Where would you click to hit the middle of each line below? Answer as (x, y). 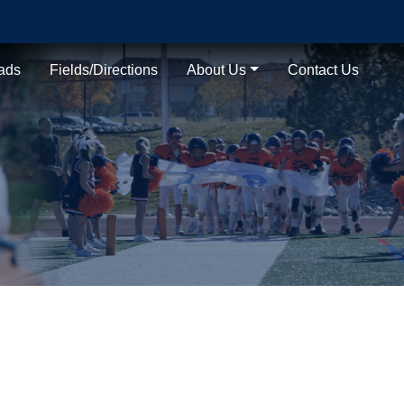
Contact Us (324, 70)
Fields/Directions (104, 70)
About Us (217, 70)
